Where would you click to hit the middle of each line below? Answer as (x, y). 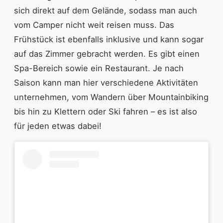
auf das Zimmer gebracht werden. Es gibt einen (107, 54)
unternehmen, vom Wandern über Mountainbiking (111, 97)
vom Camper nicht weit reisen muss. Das (94, 25)
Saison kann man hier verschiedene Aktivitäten (106, 82)
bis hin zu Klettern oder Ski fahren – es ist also (106, 111)
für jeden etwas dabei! (58, 126)
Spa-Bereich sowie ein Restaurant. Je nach (99, 68)
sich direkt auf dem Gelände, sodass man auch (106, 10)
